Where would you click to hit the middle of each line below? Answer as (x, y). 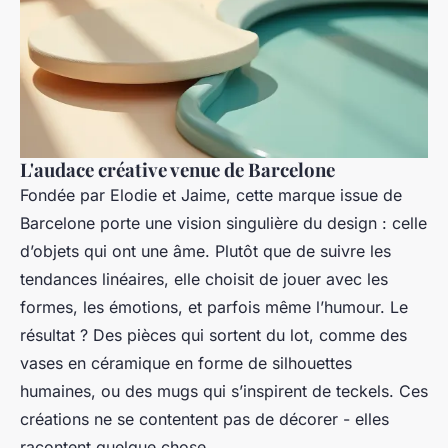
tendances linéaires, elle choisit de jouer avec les (204, 279)
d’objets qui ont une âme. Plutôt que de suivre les (205, 251)
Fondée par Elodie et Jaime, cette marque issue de (211, 195)
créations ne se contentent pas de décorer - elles (204, 419)
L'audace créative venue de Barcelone (177, 170)
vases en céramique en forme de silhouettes (186, 363)
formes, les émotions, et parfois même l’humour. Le (214, 307)
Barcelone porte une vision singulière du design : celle (223, 223)
